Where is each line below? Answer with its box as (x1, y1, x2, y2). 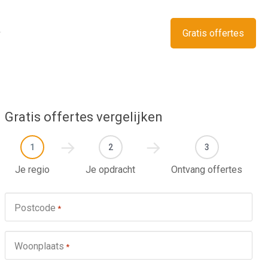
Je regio (15, 164, 50, 175)
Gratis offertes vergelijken (4, 109, 163, 124)
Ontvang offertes (171, 164, 243, 175)
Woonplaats (14, 240, 64, 252)
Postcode (14, 202, 56, 214)
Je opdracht (86, 164, 136, 175)
